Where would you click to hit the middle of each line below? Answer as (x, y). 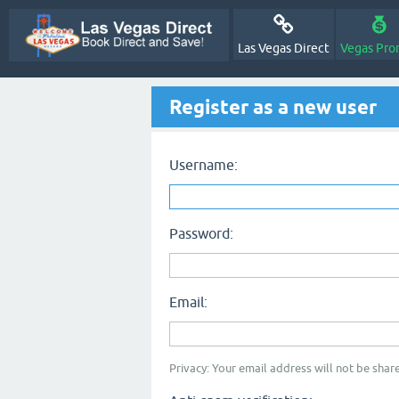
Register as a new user (273, 107)
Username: (204, 165)
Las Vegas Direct (283, 48)
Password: (201, 233)
